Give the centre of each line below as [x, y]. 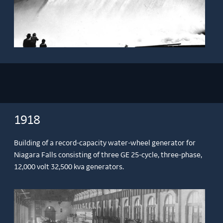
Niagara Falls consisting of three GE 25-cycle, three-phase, [108, 155]
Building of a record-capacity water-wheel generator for [105, 143]
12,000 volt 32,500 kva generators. [69, 167]
